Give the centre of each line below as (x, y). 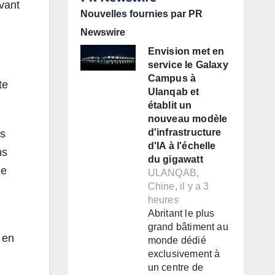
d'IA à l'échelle (182, 146)
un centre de (175, 268)
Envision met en (186, 52)
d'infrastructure (184, 133)
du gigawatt (175, 160)
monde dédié (177, 241)
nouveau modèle (188, 119)
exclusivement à (184, 254)
